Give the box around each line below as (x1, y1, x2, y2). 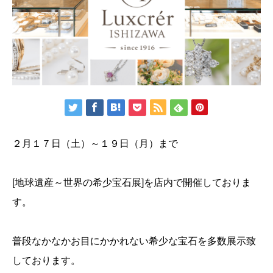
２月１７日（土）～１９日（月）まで (12, 138, 178, 149)
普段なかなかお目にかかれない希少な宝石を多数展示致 (12, 235, 256, 246)
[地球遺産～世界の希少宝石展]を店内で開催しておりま (12, 177, 251, 188)
